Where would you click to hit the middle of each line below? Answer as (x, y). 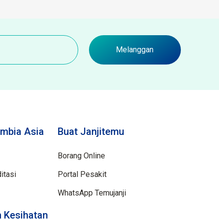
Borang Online (82, 156)
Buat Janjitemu (91, 132)
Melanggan (135, 50)
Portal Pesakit (82, 175)
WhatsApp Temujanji (92, 193)
